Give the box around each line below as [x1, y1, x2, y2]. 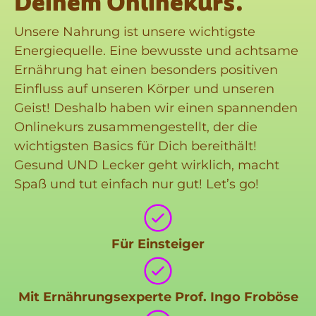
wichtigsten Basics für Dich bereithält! [14, 138, 257, 154]
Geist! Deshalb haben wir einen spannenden [14, 99, 298, 116]
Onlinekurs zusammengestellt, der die [14, 119, 257, 135]
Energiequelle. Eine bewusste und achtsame [14, 42, 298, 59]
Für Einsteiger [111, 236, 205, 252]
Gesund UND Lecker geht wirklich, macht [14, 157, 279, 173]
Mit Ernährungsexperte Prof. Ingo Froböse [18, 288, 298, 305]
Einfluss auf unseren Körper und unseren [14, 80, 274, 97]
